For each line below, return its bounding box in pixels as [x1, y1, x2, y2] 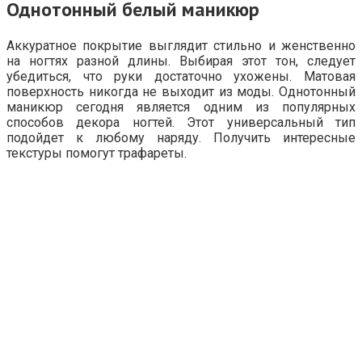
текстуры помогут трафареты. [6, 145, 187, 161]
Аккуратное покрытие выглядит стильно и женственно [6, 37, 356, 53]
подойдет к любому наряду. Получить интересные [6, 129, 356, 145]
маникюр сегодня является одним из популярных [6, 99, 356, 115]
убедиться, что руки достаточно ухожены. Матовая [6, 68, 356, 84]
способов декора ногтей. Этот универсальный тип [6, 114, 356, 130]
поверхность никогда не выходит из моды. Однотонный [6, 83, 356, 99]
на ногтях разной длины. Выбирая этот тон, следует [6, 53, 356, 69]
